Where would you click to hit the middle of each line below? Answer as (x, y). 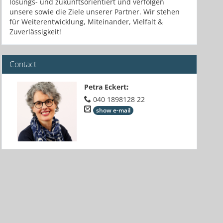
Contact (23, 64)
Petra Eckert (105, 87)
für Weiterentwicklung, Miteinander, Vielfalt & (86, 22)
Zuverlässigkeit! (35, 32)
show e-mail (113, 110)
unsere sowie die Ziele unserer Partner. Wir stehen (94, 12)
